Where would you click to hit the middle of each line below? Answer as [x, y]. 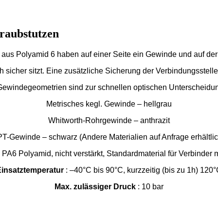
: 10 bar [150, 187]
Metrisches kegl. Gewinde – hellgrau [109, 104]
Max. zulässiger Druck [95, 187]
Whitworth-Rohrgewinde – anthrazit [109, 121]
